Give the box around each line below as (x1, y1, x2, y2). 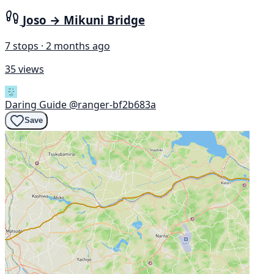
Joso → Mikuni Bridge (23, 12, 145, 28)
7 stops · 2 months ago (5, 39, 110, 53)
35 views (5, 62, 44, 76)
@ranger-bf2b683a (69, 97, 156, 111)
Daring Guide (5, 97, 67, 111)
